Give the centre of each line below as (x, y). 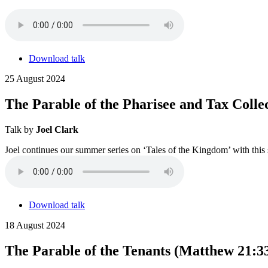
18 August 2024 (35, 226)
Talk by (20, 130)
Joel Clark (57, 130)
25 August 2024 (35, 79)
